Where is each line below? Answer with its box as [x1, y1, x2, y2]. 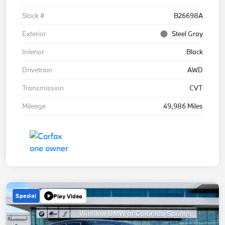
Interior [22, 47, 44, 57]
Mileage [22, 101, 46, 111]
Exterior [22, 29, 46, 39]
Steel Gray [172, 29, 203, 39]
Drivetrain [22, 65, 52, 75]
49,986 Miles [163, 101, 203, 111]
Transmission [22, 83, 64, 93]
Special [16, 192, 37, 200]
